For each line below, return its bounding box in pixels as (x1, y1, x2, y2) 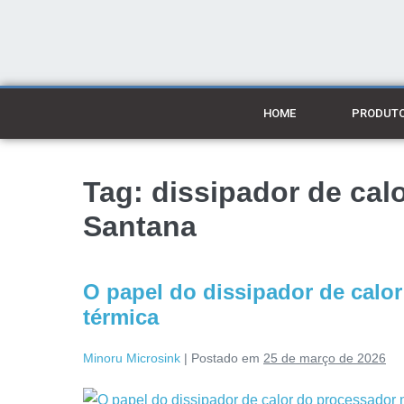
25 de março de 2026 (263, 351, 386, 365)
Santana (83, 210, 197, 243)
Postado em (191, 351, 260, 365)
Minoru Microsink (83, 351, 180, 365)
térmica (83, 305, 159, 329)
